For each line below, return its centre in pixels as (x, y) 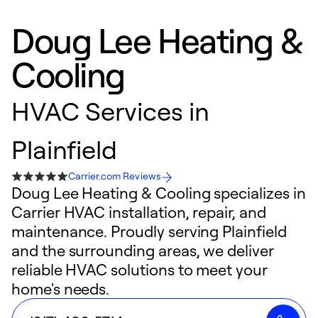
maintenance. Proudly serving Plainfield (149, 231)
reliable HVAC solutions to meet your (139, 269)
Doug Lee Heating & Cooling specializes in (159, 193)
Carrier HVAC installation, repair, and (139, 212)
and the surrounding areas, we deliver (143, 250)
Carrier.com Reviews (115, 176)
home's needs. (61, 289)
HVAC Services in (111, 111)
